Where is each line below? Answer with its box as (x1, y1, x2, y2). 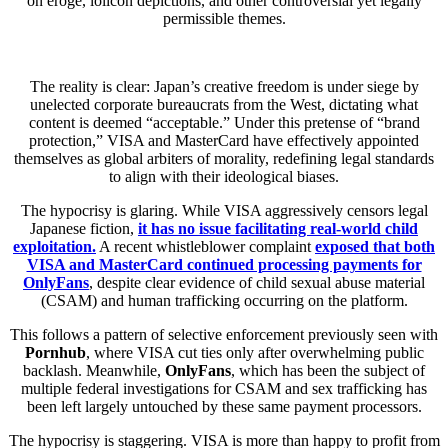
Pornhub (24, 343, 86, 361)
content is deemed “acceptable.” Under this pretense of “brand (28, 113, 420, 131)
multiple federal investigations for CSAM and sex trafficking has (21, 379, 427, 397)
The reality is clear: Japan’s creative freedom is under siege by (29, 77, 419, 95)
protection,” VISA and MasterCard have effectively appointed (29, 131, 419, 149)
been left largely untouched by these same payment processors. (26, 397, 422, 415)
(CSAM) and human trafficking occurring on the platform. (40, 291, 408, 309)
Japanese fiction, (30, 219, 138, 237)
